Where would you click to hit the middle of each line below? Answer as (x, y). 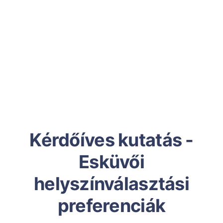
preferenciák (111, 206)
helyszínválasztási (111, 184)
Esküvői (111, 162)
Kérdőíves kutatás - (111, 140)
